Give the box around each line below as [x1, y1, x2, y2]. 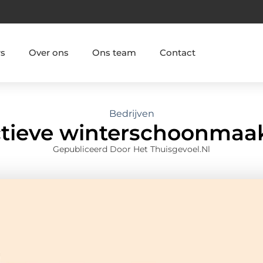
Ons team [92, 46, 136, 58]
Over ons [28, 46, 69, 58]
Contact [159, 46, 195, 58]
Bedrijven [109, 108, 154, 120]
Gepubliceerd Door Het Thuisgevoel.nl [53, 144, 210, 155]
